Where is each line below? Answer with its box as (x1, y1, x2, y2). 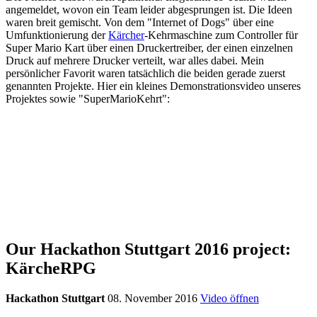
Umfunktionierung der (6, 28, 108, 41)
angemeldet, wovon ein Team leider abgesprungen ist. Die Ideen (6, 3, 292, 16)
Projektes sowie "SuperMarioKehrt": (6, 92, 170, 105)
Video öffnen (200, 292, 259, 304)
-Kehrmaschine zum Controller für (144, 28, 298, 41)
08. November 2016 (108, 292, 200, 304)
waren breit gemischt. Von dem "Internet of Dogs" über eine (6, 16, 274, 28)
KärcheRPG (6, 258, 96, 277)
